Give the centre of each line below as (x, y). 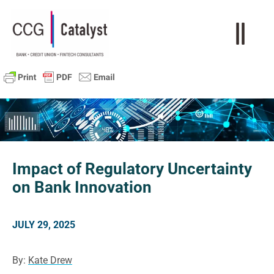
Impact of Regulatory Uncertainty (132, 169)
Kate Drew (50, 261)
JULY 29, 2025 (44, 224)
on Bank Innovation (82, 187)
